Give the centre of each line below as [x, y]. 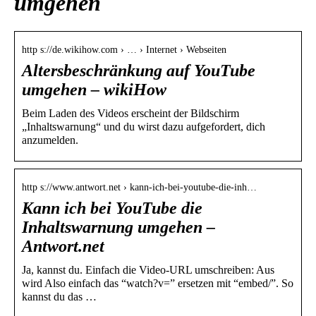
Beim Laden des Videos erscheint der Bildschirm [130, 114]
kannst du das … [59, 297]
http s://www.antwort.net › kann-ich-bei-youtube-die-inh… [139, 188]
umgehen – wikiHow [94, 90]
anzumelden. [50, 140]
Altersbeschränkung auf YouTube [139, 71]
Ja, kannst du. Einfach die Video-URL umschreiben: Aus [148, 270]
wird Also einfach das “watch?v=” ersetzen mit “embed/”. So [158, 284]
